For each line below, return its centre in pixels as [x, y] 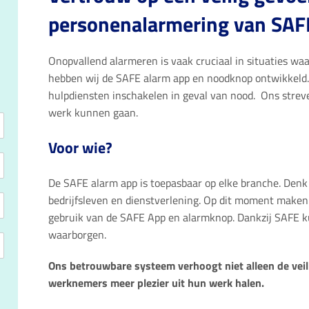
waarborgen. [77, 235]
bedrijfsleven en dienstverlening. [126, 200]
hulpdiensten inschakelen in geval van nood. [153, 96]
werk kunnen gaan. [94, 113]
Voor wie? [80, 148]
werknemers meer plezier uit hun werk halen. [158, 283]
